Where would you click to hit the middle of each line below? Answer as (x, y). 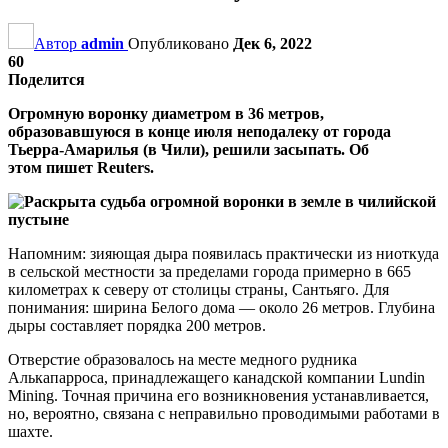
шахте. (30, 431)
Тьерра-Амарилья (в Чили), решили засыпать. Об (188, 149)
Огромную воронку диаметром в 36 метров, (166, 113)
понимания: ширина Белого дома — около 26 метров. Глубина (221, 307)
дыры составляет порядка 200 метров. (137, 325)
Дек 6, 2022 (272, 43)
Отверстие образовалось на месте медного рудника (182, 359)
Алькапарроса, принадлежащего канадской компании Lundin (216, 377)
